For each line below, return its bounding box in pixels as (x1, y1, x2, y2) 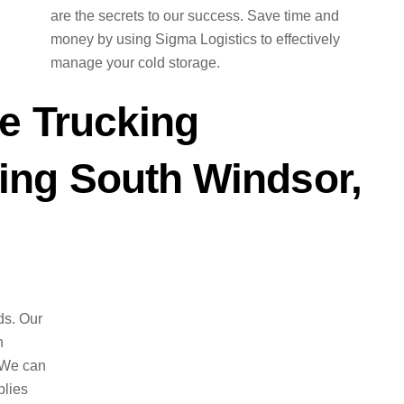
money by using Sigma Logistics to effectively (50, 31, 340, 47)
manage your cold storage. (50, 54, 220, 70)
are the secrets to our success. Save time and (50, 7, 339, 23)
